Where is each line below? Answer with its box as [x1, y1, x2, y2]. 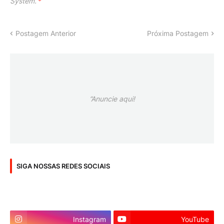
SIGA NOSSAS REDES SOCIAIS [16, 161, 110, 170]
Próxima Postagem [147, 29, 208, 38]
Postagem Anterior [15, 29, 76, 38]
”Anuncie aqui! [89, 94, 135, 103]
